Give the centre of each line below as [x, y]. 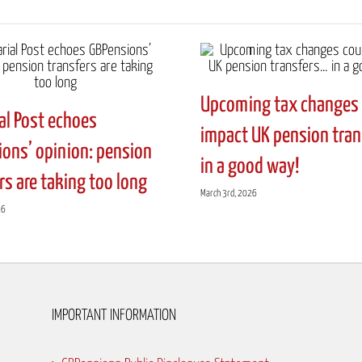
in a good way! [250, 166]
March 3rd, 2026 [229, 193]
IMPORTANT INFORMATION [114, 315]
